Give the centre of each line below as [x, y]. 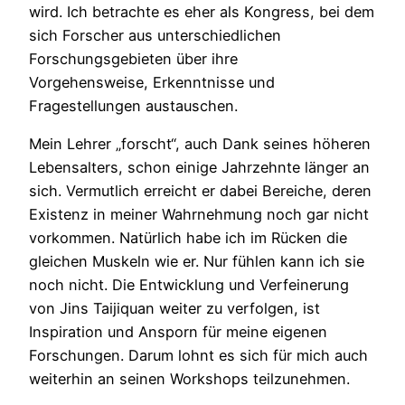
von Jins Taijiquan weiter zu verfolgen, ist [174, 308]
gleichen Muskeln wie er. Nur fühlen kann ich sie [197, 261]
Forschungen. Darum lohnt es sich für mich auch [198, 355]
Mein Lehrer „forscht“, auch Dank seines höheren [200, 143]
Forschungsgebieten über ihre [133, 58]
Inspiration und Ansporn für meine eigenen [178, 331]
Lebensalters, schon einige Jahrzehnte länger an [199, 167]
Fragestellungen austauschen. [133, 105]
